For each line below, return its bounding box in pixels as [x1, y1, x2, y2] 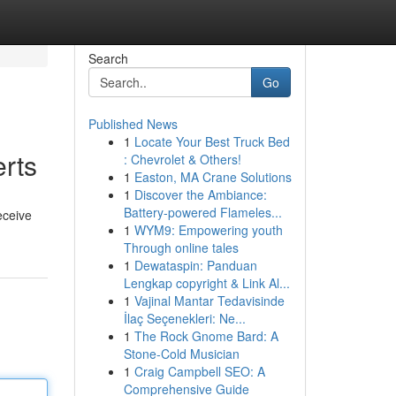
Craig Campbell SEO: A [133, 362, 265, 380]
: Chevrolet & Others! [123, 150, 241, 168]
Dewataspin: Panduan [133, 256, 257, 274]
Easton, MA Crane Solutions [133, 168, 292, 186]
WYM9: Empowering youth [133, 221, 283, 239]
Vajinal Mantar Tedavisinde [133, 292, 285, 309]
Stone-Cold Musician [123, 345, 240, 362]
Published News [88, 115, 178, 133]
